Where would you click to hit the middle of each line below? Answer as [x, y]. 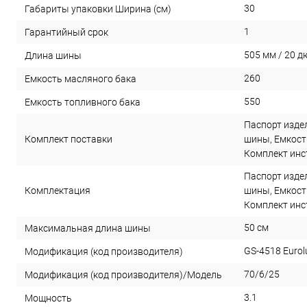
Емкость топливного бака [83, 102]
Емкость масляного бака [81, 78]
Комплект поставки [69, 139]
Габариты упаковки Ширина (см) [98, 9]
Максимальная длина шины [88, 228]
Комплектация [58, 190]
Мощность [48, 298]
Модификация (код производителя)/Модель [123, 274]
